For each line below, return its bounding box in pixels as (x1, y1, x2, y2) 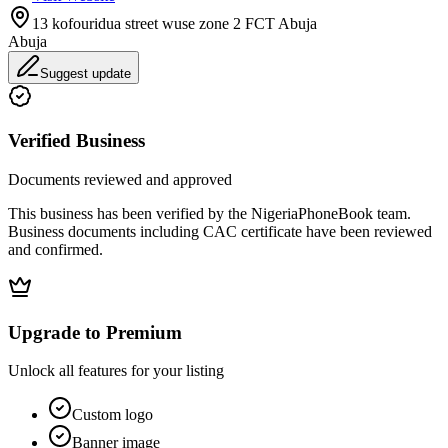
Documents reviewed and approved (8, 170, 232, 188)
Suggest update (40, 65, 131, 81)
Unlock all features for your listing (8, 362, 224, 380)
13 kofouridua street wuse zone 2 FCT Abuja (32, 14, 317, 32)
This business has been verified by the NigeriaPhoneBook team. (8, 204, 411, 222)
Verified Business (8, 130, 145, 152)
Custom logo (72, 406, 153, 424)
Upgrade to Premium (8, 321, 182, 343)
